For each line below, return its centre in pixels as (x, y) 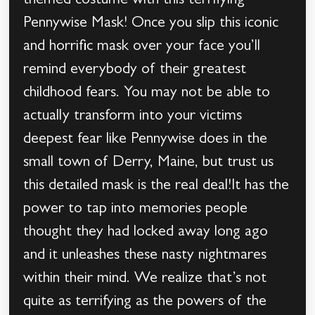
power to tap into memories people (136, 210)
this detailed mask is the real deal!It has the (156, 187)
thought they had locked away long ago (146, 233)
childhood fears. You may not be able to (147, 94)
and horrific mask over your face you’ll (142, 47)
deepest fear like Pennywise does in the (146, 140)
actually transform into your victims (133, 117)
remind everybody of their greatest (135, 71)
